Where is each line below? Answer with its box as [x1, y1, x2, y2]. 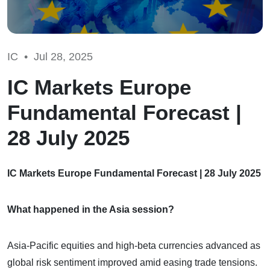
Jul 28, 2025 [34, 50, 93, 63]
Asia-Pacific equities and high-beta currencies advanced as [7, 240, 260, 251]
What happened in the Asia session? [7, 204, 174, 215]
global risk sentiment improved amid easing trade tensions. [7, 257, 257, 268]
